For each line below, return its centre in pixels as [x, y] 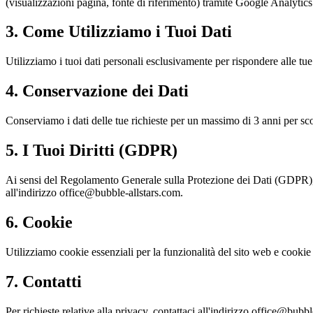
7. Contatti [44, 281]
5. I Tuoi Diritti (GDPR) [92, 151]
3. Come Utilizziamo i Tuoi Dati [119, 32]
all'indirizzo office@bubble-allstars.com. [94, 192]
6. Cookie [39, 222]
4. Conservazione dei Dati [97, 91]
